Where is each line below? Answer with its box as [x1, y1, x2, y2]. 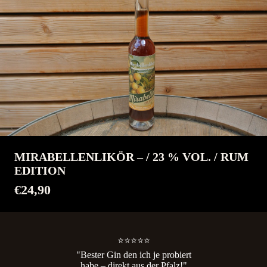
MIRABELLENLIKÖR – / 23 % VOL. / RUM [14, 150, 249, 163]
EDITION [14, 163, 66, 177]
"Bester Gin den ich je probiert [76, 249, 191, 260]
